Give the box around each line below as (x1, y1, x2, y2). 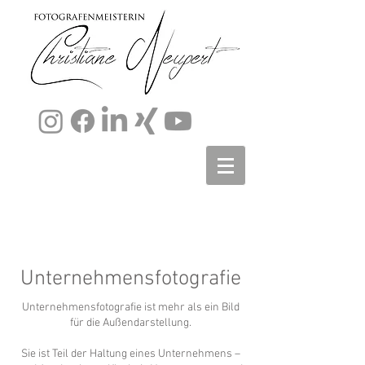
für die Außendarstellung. (69, 316, 191, 330)
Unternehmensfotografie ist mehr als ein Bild (21, 301, 240, 314)
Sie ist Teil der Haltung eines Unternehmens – (20, 347, 240, 361)
